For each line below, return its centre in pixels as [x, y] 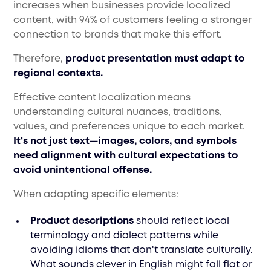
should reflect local [182, 221]
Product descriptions [82, 221]
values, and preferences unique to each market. [129, 127]
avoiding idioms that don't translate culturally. [142, 250]
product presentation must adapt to [155, 59]
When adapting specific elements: [96, 195]
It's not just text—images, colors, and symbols [125, 142]
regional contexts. [58, 74]
